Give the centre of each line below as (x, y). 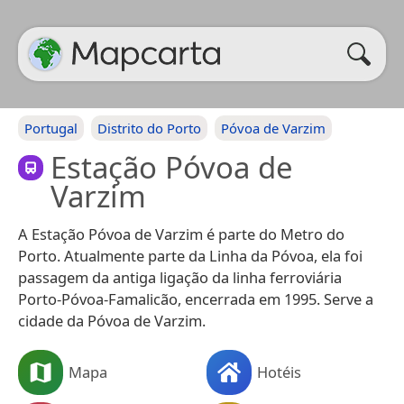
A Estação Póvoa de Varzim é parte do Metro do (181, 234)
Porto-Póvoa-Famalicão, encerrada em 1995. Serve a (196, 299)
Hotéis (279, 372)
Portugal (51, 128)
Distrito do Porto (149, 128)
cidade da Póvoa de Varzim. (112, 321)
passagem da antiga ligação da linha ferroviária (180, 277)
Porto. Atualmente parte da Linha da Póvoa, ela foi (190, 256)
